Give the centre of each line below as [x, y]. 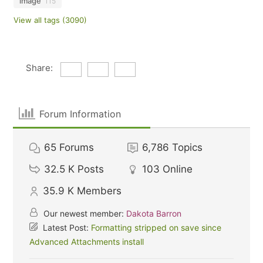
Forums [77, 147]
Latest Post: [66, 227]
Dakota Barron [154, 213]
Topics [188, 147]
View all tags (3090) [50, 20]
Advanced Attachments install [87, 242]
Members [100, 191]
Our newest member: [84, 213]
